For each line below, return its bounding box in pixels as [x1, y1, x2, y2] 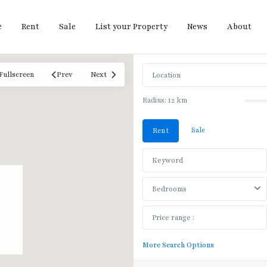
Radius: [142, 95, 168, 105]
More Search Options [142, 240, 214, 250]
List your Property [95, 21, 167, 32]
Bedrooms [152, 184, 187, 194]
